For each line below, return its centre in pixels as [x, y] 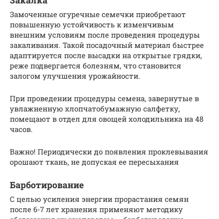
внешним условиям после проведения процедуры [105, 34]
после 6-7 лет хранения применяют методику [96, 209]
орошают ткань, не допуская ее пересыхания [94, 162]
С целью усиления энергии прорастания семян [99, 199]
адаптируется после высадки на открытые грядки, [106, 55]
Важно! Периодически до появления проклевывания [109, 151]
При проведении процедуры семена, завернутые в [104, 98]
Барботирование [47, 185]
